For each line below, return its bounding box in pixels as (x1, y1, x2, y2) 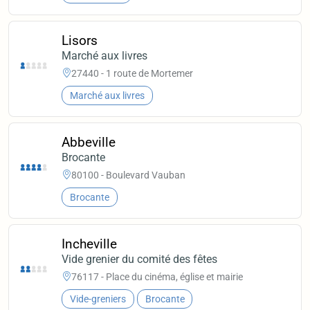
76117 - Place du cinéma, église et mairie (71, 271, 244, 282)
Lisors (62, 33, 98, 49)
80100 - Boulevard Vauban (71, 169, 186, 181)
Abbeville (62, 134, 116, 151)
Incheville (62, 236, 118, 253)
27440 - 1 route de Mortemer (71, 67, 194, 79)
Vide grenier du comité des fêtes (62, 253, 218, 266)
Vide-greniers (69, 293, 126, 305)
